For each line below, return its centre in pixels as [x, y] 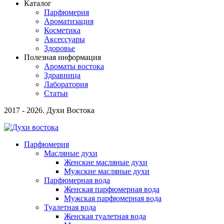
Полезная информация [62, 57]
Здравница [62, 75]
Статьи [56, 93]
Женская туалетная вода [105, 216]
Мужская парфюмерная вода [113, 198]
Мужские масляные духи [107, 171]
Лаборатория [66, 84]
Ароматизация [69, 21]
